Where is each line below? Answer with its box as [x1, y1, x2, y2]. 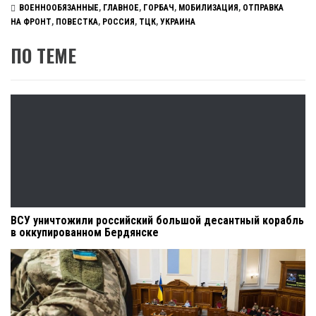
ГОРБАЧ [143, 3, 174, 13]
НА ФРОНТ [11, 16, 51, 27]
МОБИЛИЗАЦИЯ [178, 3, 238, 13]
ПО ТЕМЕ [11, 41, 76, 69]
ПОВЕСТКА [56, 16, 98, 27]
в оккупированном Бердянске [11, 225, 159, 239]
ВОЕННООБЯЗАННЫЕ [19, 3, 99, 13]
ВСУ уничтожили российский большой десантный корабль [11, 213, 304, 227]
